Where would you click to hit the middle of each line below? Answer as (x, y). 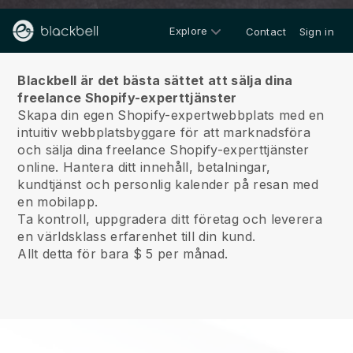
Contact (266, 32)
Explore (189, 30)
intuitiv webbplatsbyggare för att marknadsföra (164, 132)
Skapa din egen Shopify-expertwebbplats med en (171, 115)
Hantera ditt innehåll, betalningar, (165, 167)
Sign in (316, 32)
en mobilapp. (58, 202)
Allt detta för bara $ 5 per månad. (123, 254)
